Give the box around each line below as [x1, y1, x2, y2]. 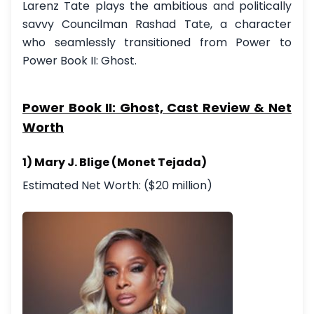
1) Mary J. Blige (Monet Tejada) [22, 154, 207, 170]
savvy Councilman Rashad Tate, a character [22, 16, 292, 32]
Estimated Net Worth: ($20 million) [22, 177, 212, 193]
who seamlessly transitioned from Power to [22, 34, 292, 50]
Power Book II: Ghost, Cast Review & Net [22, 99, 292, 116]
